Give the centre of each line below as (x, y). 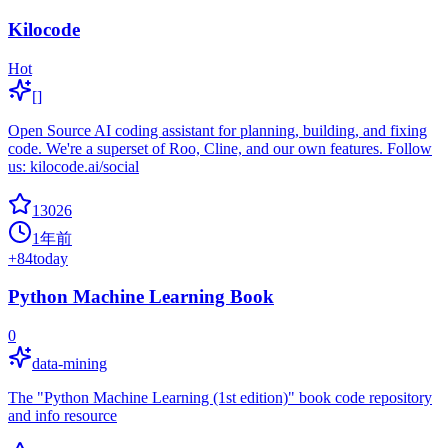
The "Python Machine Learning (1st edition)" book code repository (220, 397)
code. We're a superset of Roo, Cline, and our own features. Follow (220, 148)
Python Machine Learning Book (141, 297)
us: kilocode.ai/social (73, 166)
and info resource (62, 415)
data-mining (69, 363)
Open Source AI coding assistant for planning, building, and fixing (217, 130)
